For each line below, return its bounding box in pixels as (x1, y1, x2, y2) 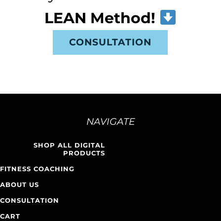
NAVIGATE (86, 116, 135, 128)
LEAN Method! (44, 8, 156, 27)
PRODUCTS (63, 149, 106, 157)
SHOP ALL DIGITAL (34, 141, 106, 149)
